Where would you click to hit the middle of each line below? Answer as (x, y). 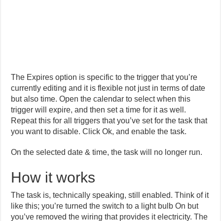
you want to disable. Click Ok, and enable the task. (99, 132)
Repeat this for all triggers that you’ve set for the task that (109, 121)
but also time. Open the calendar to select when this (101, 99)
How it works (53, 178)
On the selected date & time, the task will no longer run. (107, 152)
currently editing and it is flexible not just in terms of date (108, 88)
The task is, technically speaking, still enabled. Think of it (110, 195)
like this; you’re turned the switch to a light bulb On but (105, 206)
